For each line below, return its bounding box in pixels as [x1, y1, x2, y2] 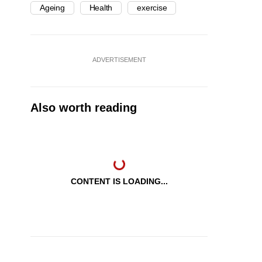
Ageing [40, 3, 65, 13]
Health [89, 3, 113, 13]
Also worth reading [30, 101, 137, 115]
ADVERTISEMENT [92, 56, 146, 64]
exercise [137, 3, 167, 13]
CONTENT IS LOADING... [70, 177, 168, 187]
